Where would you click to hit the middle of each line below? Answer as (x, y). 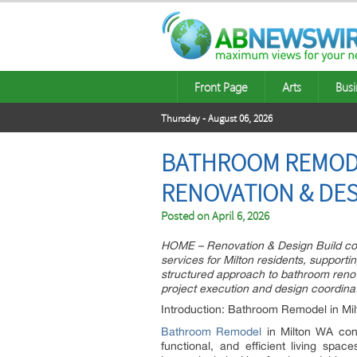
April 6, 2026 (241, 216)
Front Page (221, 87)
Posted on (186, 216)
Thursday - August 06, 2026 (217, 119)
